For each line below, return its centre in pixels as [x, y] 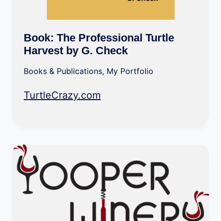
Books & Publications [63, 71]
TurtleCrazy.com [62, 95]
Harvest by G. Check [76, 51]
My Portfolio [130, 71]
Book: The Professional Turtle [99, 38]
